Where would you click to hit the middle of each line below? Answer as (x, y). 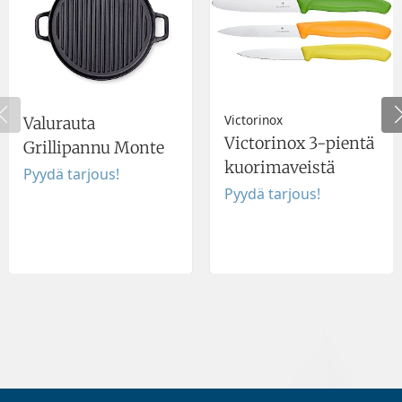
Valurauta (59, 123)
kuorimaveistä (280, 168)
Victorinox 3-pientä (299, 144)
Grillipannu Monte (94, 147)
